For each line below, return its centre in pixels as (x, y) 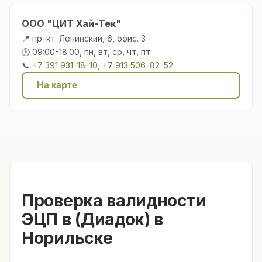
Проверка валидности (114, 200)
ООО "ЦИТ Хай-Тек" (71, 23)
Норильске (67, 238)
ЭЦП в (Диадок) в (93, 219)
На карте (57, 85)
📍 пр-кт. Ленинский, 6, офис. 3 (84, 38)
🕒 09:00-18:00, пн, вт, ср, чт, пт (86, 51)
